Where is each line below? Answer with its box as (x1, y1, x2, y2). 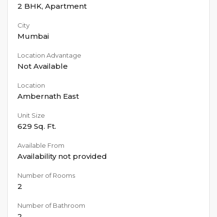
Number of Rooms (17, 171, 75, 179)
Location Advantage (17, 51, 81, 59)
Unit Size (17, 111, 45, 119)
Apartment (45, 1, 87, 11)
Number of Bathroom (17, 201, 85, 209)
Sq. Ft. (32, 121, 56, 131)
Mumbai (17, 31, 49, 41)
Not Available (17, 61, 68, 71)
